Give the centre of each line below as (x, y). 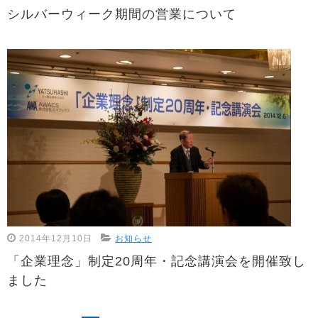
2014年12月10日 (54, 238)
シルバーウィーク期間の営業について (122, 14)
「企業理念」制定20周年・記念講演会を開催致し (157, 261)
